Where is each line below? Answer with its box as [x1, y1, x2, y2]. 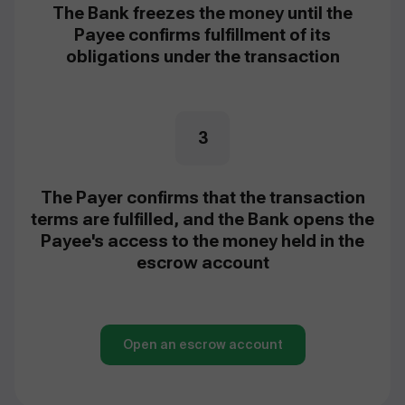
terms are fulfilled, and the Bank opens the [31, 210, 374, 230]
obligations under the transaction [65, 47, 340, 67]
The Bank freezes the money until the [52, 4, 353, 24]
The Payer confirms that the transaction [40, 188, 365, 208]
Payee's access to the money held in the [41, 231, 364, 251]
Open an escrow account [122, 336, 283, 353]
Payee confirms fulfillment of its [74, 25, 331, 45]
